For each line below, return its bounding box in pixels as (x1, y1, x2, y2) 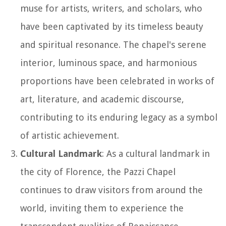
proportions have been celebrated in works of (20, 75, 214, 86)
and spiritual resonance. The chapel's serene (20, 39, 206, 50)
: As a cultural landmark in (102, 148, 210, 159)
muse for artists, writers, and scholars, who (20, 3, 202, 14)
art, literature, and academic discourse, (20, 93, 184, 104)
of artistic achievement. (20, 130, 119, 141)
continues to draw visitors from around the (20, 184, 203, 195)
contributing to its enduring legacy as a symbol (20, 111, 217, 123)
